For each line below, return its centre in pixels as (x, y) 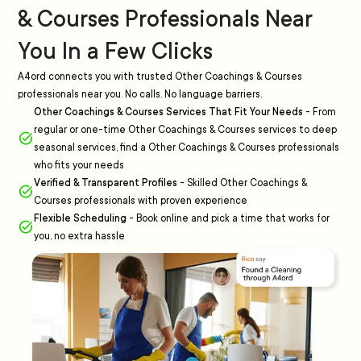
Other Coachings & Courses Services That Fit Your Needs (168, 112)
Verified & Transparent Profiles (106, 183)
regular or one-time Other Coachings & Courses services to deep (185, 130)
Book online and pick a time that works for (233, 218)
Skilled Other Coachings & (247, 183)
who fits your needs (79, 165)
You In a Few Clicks (115, 52)
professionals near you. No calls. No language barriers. (140, 94)
